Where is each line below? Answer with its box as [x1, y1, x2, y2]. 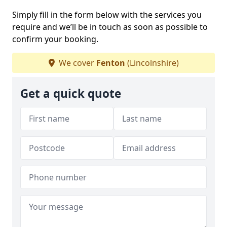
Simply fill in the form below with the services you [12, 9, 202, 20]
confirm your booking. [12, 33, 98, 45]
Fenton [96, 57, 125, 68]
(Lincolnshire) [125, 57, 179, 68]
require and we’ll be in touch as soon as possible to [12, 21, 208, 32]
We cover [56, 57, 96, 68]
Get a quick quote [20, 85, 121, 101]
